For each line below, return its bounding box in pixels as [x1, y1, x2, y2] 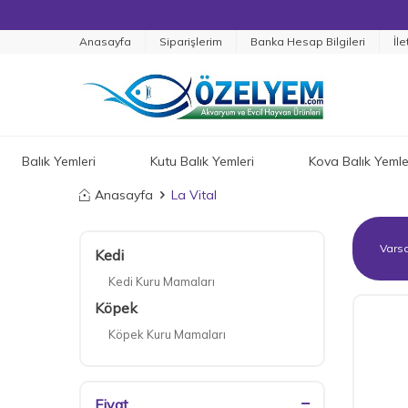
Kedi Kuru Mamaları [108, 274, 215, 289]
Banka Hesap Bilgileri [250, 35, 365, 48]
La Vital [171, 187, 217, 203]
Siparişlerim [159, 35, 222, 48]
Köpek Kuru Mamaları [108, 327, 226, 342]
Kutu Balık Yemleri [149, 152, 254, 169]
